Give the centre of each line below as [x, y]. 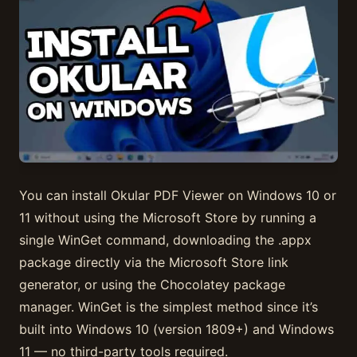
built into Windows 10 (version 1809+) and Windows [177, 329]
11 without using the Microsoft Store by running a [168, 217]
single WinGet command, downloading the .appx [165, 239]
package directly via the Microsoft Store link [154, 262]
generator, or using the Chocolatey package [152, 284]
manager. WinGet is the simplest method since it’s [169, 306]
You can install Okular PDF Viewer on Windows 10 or [178, 195]
